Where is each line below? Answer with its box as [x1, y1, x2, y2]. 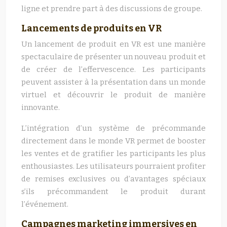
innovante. [21, 103, 60, 112]
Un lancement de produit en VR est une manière [21, 40, 206, 49]
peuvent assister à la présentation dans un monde [21, 78, 206, 87]
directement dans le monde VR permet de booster [21, 136, 206, 145]
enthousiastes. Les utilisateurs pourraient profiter [21, 162, 206, 171]
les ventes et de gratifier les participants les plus [21, 149, 206, 158]
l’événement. [21, 200, 68, 209]
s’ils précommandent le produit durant [21, 187, 206, 196]
